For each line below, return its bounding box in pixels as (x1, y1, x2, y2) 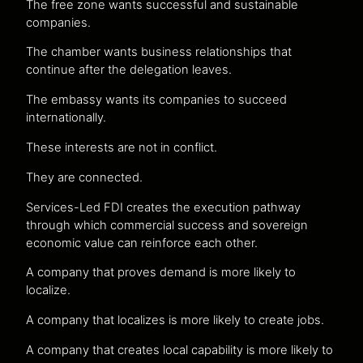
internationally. (26, 110, 106, 126)
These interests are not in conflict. (26, 139, 217, 155)
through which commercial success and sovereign (26, 217, 308, 233)
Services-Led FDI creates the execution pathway (26, 199, 301, 215)
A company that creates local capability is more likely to (26, 342, 333, 357)
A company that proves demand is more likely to (26, 265, 296, 280)
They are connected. (26, 169, 143, 185)
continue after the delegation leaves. (26, 62, 232, 78)
